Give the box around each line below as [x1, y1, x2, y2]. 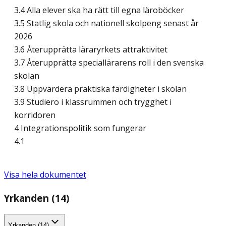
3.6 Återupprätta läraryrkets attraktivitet [14, 44, 167, 55]
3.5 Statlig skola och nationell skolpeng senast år [14, 18, 199, 29]
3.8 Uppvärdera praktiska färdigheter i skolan [14, 83, 187, 95]
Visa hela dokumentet [4, 169, 86, 181]
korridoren [14, 109, 55, 121]
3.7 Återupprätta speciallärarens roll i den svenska [14, 57, 204, 69]
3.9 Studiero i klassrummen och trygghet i [14, 96, 172, 108]
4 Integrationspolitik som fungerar [14, 123, 146, 134]
